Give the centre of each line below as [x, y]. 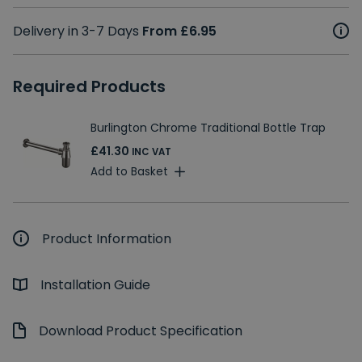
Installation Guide [95, 284]
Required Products [89, 86]
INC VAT [152, 152]
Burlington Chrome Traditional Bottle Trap [208, 127]
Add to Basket [129, 171]
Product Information [107, 238]
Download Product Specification [141, 330]
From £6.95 [179, 31]
